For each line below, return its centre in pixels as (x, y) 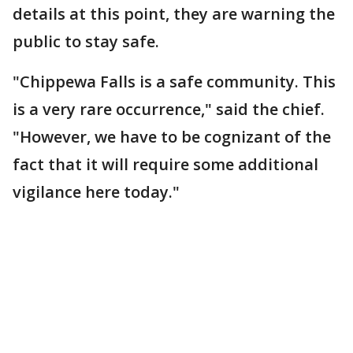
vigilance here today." (96, 191)
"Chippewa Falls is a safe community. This (174, 81)
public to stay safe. (86, 41)
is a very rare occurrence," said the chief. (169, 109)
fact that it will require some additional (165, 164)
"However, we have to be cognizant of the (172, 136)
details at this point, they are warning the (174, 13)
